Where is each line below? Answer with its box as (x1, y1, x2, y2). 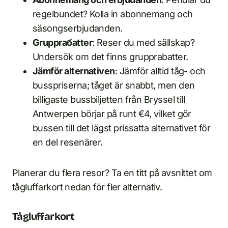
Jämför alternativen (33, 66, 115, 77)
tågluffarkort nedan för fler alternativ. (12, 182, 162, 193)
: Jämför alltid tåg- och (115, 66, 206, 77)
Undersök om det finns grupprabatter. (33, 51, 188, 63)
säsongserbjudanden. (33, 23, 123, 34)
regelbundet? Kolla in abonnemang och (33, 9, 193, 20)
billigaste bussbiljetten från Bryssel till (33, 94, 185, 105)
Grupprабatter (33, 37, 92, 48)
